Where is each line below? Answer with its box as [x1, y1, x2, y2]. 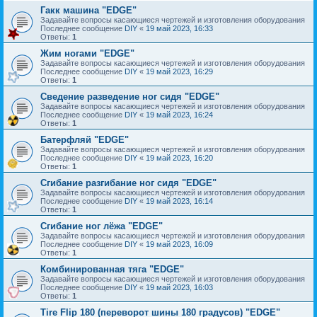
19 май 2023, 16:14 [146, 197, 213, 205]
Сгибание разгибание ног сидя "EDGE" [40, 178, 217, 188]
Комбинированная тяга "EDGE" [40, 264, 184, 275]
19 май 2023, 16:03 [146, 283, 213, 292]
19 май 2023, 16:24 [146, 110, 213, 119]
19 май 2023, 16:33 [146, 24, 213, 33]
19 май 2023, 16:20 [146, 154, 213, 162]
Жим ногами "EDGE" [40, 48, 134, 59]
